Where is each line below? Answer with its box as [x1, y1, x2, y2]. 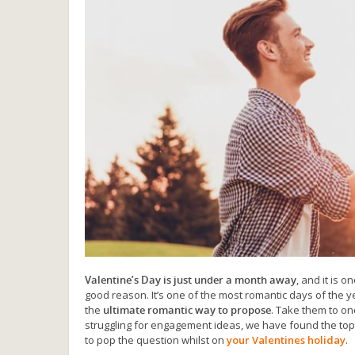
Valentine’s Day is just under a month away [85, 272, 296, 287]
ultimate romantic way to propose [101, 302, 271, 317]
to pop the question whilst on [85, 332, 227, 347]
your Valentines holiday [227, 332, 345, 347]
